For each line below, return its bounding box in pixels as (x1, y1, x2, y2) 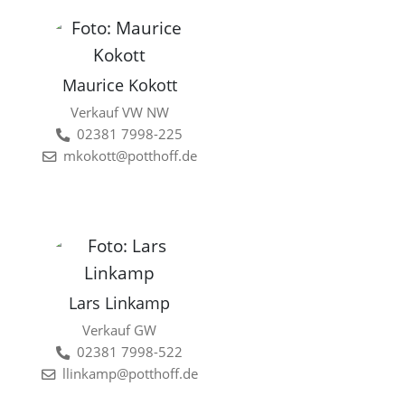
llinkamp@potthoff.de (61, 364, 198, 384)
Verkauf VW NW (70, 103, 169, 123)
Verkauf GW (82, 321, 157, 341)
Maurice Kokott (61, 74, 177, 97)
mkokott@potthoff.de (62, 146, 197, 166)
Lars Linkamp (69, 292, 171, 315)
